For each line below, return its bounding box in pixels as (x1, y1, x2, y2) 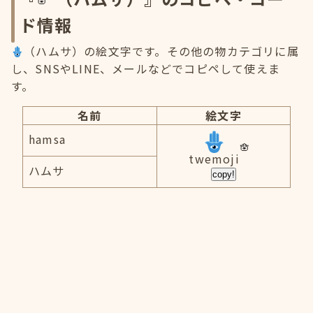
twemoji (189, 150, 240, 167)
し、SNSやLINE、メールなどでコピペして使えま (11, 60, 280, 77)
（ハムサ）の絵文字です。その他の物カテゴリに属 (24, 43, 299, 59)
